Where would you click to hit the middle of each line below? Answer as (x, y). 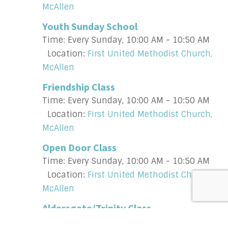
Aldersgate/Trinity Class (97, 208)
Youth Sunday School (90, 26)
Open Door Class (79, 148)
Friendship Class (79, 87)
